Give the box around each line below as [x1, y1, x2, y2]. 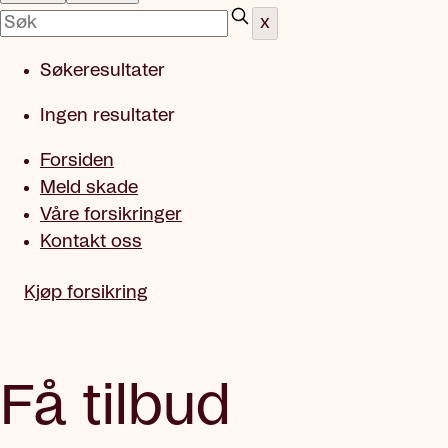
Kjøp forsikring [24, 284, 148, 302]
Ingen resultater [40, 107, 175, 125]
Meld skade [40, 179, 138, 197]
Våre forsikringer [40, 206, 182, 224]
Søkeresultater [40, 62, 165, 80]
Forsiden [40, 152, 114, 170]
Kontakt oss [40, 233, 142, 251]
